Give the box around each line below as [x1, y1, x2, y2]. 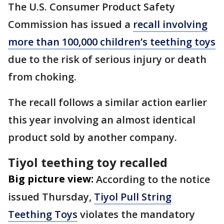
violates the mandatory [77, 207, 195, 221]
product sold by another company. [8, 130, 177, 144]
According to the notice [96, 172, 210, 186]
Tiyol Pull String [94, 190, 171, 203]
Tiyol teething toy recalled [8, 154, 167, 170]
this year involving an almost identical [8, 113, 195, 126]
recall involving [133, 17, 207, 31]
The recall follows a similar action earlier [8, 95, 207, 109]
